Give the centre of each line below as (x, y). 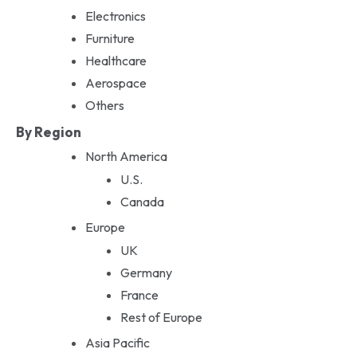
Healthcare (116, 60)
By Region (49, 131)
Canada (142, 201)
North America (126, 156)
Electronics (115, 16)
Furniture (110, 38)
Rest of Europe (161, 317)
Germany (146, 272)
